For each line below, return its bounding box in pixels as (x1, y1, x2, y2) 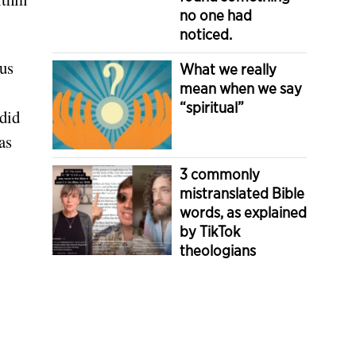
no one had (180, 6, 252, 25)
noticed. (180, 25, 232, 44)
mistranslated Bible (180, 184, 304, 203)
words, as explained (180, 203, 307, 222)
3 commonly (180, 165, 260, 184)
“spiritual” (180, 98, 244, 117)
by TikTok (180, 222, 240, 241)
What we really (180, 60, 277, 79)
